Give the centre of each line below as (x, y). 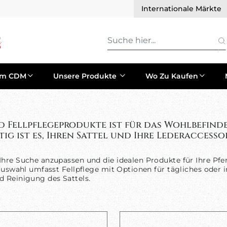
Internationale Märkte (181, 9)
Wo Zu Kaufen (172, 76)
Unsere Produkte (86, 76)
